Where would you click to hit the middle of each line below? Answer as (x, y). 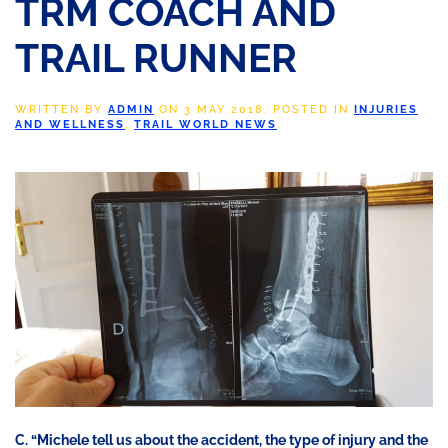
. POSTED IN (309, 109)
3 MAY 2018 (224, 109)
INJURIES (386, 109)
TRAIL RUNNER (156, 58)
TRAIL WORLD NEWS (205, 124)
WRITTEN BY (61, 109)
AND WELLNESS (70, 124)
